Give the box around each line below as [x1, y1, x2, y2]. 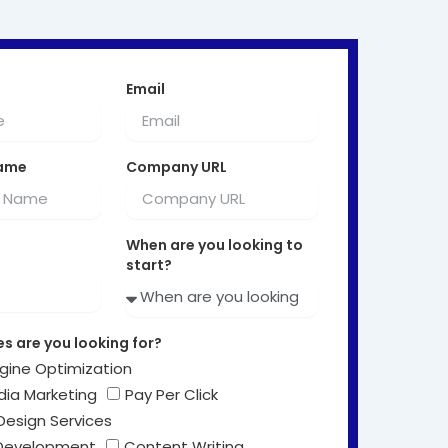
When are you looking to [126, 234, 304, 255]
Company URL [126, 156, 228, 177]
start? [126, 254, 173, 275]
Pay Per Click [124, 383, 218, 405]
